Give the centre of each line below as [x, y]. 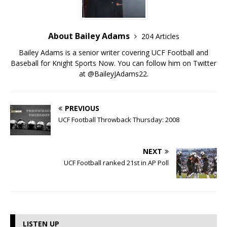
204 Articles [160, 36]
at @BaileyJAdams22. [113, 74]
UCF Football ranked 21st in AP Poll [116, 163]
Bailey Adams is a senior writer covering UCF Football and [113, 53]
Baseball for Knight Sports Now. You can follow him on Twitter [113, 63]
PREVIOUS [82, 108]
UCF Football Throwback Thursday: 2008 [119, 120]
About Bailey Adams [90, 36]
